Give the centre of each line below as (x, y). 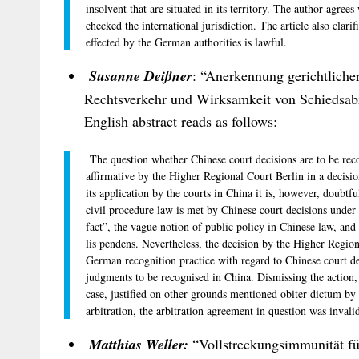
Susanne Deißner (141, 75)
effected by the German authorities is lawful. (186, 42)
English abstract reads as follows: (181, 121)
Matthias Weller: (139, 344)
